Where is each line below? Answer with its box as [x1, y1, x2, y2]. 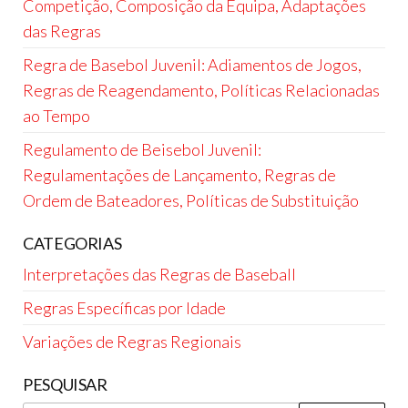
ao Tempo [23, 105, 90, 126]
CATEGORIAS [23, 232, 122, 253]
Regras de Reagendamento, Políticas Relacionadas [23, 79, 380, 100]
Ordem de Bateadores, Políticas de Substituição [23, 189, 359, 210]
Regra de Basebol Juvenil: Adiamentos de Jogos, [23, 54, 362, 75]
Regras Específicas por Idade [23, 297, 226, 318]
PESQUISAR [23, 373, 107, 394]
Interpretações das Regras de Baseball [23, 263, 296, 284]
